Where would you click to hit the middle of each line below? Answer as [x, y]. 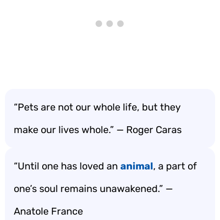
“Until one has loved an [67, 166]
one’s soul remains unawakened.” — [93, 189]
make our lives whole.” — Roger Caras [98, 130]
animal [137, 166]
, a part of [175, 166]
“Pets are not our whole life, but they [97, 107]
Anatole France [48, 211]
